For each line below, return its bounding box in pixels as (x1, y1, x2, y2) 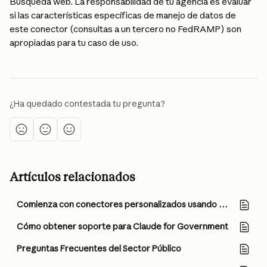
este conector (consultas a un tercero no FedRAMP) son (10, 23, 243, 35)
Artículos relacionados (10, 170, 135, 184)
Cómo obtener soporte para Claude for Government (17, 221, 228, 232)
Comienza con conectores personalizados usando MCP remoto (219, 199, 228, 210)
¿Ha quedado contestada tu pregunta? (10, 98, 165, 109)
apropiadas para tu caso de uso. (10, 37, 138, 48)
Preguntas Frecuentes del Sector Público (17, 243, 181, 254)
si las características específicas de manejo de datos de (10, 10, 238, 21)
